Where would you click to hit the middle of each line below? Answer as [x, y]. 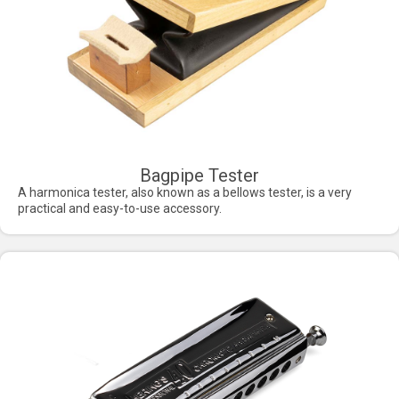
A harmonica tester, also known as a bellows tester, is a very [185, 192]
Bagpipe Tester [199, 175]
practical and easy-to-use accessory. [120, 208]
